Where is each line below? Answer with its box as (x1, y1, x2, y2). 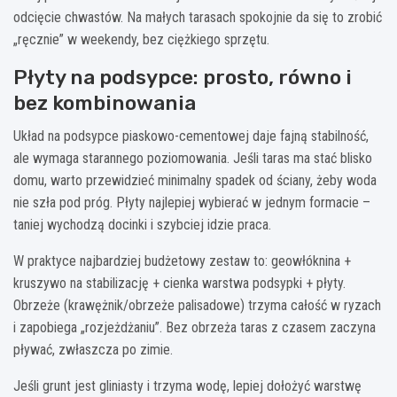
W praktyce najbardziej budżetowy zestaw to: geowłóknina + (13, 252, 351, 269)
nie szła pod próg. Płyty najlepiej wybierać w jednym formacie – (13, 193, 370, 211)
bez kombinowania (13, 90, 196, 115)
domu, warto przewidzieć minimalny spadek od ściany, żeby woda (13, 171, 377, 189)
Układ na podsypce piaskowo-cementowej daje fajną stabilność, (13, 127, 369, 144)
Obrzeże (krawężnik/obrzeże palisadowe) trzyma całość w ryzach (13, 296, 381, 314)
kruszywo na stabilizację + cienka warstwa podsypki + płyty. (13, 274, 346, 292)
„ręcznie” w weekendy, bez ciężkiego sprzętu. (13, 30, 269, 48)
